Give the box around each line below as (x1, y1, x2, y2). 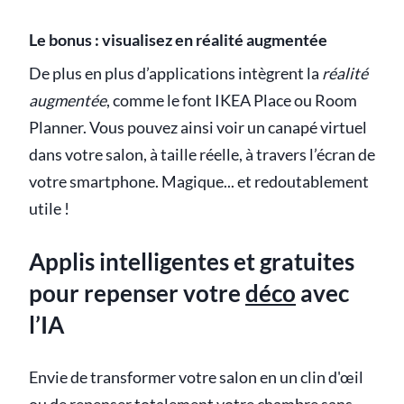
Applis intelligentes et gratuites (29, 246, 354, 276)
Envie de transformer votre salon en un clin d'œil (29, 368, 363, 388)
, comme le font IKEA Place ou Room (106, 90, 357, 110)
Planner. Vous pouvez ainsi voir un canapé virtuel (29, 117, 367, 137)
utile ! (29, 198, 69, 218)
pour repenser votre (29, 278, 245, 308)
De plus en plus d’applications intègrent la (29, 63, 322, 83)
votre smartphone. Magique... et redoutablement (29, 171, 369, 191)
